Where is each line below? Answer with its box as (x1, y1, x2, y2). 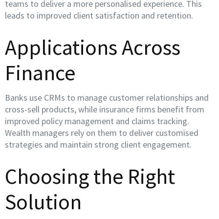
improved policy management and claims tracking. (5, 115, 189, 127)
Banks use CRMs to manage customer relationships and (5, 92, 209, 103)
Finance (5, 59, 75, 86)
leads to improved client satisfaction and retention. (5, 10, 193, 21)
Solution (5, 188, 82, 215)
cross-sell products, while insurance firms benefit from (5, 104, 204, 115)
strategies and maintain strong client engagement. (5, 139, 192, 150)
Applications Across (5, 34, 180, 61)
